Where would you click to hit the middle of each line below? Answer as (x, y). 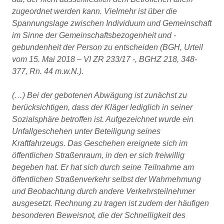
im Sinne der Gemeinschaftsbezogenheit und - (94, 35)
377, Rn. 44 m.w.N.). (48, 71)
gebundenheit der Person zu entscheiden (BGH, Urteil (107, 47)
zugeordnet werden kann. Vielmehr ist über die (94, 11)
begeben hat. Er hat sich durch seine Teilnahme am (103, 167)
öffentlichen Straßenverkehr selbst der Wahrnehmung (106, 179)
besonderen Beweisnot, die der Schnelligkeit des (99, 215)
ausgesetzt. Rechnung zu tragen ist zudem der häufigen (110, 203)
